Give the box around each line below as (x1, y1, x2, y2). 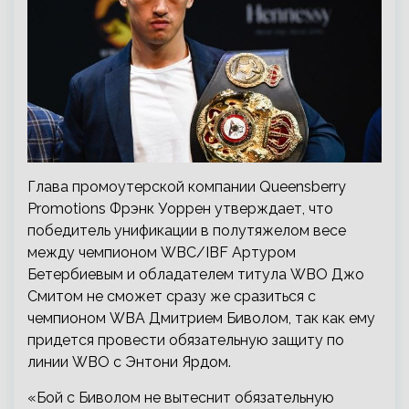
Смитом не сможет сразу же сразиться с (27, 287, 316, 305)
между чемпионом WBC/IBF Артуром (27, 243, 296, 261)
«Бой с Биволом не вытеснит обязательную (27, 388, 334, 406)
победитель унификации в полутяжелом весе (27, 221, 346, 239)
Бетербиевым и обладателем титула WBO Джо (27, 265, 364, 283)
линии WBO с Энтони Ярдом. (27, 352, 231, 371)
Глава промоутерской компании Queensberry (27, 177, 346, 195)
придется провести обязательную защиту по (27, 330, 344, 349)
